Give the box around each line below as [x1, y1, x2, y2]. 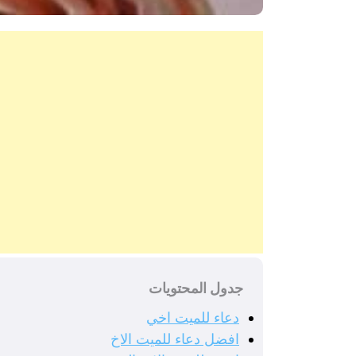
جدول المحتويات [149, 280, 243, 297]
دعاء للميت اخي [146, 309, 239, 327]
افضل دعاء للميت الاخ [110, 331, 239, 348]
